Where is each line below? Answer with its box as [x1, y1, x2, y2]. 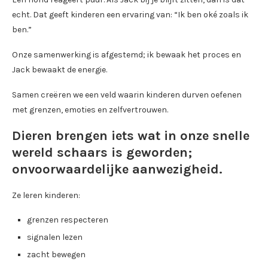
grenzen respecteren [27, 214, 108, 225]
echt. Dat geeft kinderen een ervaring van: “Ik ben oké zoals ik [12, 9, 248, 20]
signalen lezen [27, 232, 83, 242]
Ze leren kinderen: [12, 190, 80, 200]
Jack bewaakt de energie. [12, 64, 107, 75]
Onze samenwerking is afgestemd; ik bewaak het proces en [12, 49, 241, 60]
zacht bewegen [27, 249, 86, 260]
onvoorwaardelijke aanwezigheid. [12, 161, 223, 177]
